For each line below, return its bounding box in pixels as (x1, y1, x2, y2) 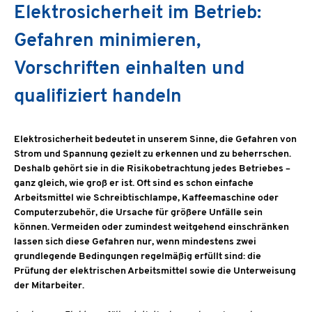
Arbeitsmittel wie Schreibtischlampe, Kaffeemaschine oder (14, 193, 279, 204)
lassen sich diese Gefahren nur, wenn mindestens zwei (14, 237, 256, 248)
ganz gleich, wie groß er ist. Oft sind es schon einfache (14, 178, 253, 189)
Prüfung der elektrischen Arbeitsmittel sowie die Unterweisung (14, 266, 296, 277)
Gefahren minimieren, (14, 32, 201, 52)
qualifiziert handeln (14, 88, 182, 107)
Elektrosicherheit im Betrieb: (14, 4, 261, 24)
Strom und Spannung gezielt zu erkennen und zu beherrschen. (14, 149, 291, 160)
